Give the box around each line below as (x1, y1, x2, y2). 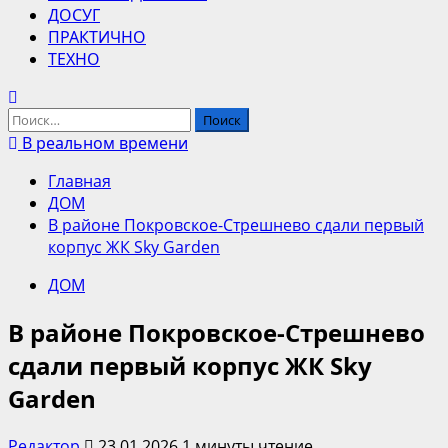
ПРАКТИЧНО (48, 26, 146, 48)
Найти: (7, 107, 59, 129)
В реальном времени (18, 132, 188, 154)
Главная (48, 170, 111, 192)
